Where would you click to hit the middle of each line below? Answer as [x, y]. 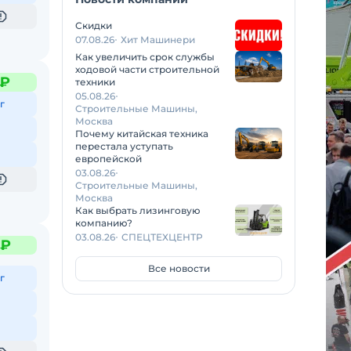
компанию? [104, 223]
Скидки [94, 25]
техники [95, 82]
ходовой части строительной [147, 69]
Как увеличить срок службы [145, 57]
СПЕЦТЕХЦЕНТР [162, 237]
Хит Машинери [158, 40]
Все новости [179, 268]
